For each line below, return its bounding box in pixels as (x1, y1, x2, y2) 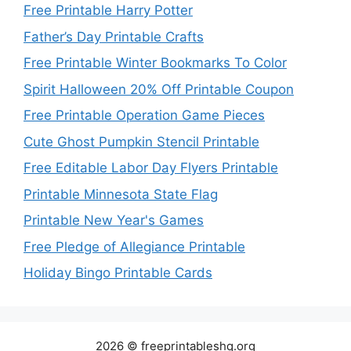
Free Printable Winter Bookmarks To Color (24, 55, 287, 71)
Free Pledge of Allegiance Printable (24, 238, 245, 255)
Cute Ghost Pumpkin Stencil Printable (24, 133, 259, 150)
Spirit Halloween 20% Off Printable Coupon (24, 81, 294, 97)
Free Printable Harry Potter (24, 2, 193, 19)
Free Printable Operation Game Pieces (24, 107, 265, 124)
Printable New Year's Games (24, 212, 204, 229)
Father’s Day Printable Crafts (24, 28, 204, 45)
